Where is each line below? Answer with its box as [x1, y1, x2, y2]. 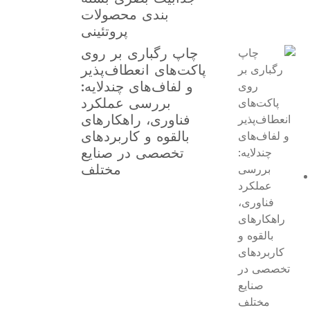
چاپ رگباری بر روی [81, 45, 199, 62]
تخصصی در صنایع [81, 145, 185, 161]
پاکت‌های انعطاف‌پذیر [81, 62, 207, 78]
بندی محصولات [81, 6, 170, 23]
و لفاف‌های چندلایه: [81, 78, 194, 95]
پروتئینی [81, 23, 129, 39]
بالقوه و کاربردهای [81, 128, 190, 145]
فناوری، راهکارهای [81, 111, 191, 128]
